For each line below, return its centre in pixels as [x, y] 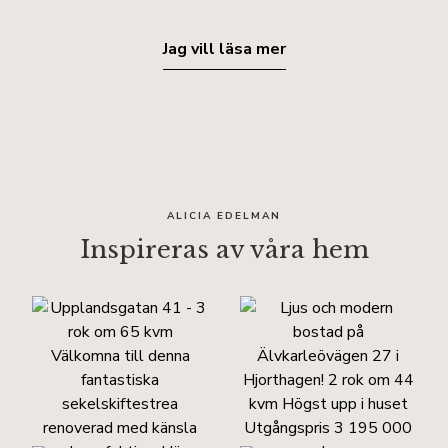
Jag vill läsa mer [224, 48]
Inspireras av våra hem [224, 249]
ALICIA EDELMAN [224, 215]
